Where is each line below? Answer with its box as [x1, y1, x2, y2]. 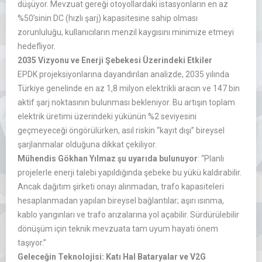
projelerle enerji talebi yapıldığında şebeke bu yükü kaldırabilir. [18, 167, 242, 177]
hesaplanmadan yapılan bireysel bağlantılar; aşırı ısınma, [18, 195, 224, 205]
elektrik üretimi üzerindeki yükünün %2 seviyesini [18, 111, 196, 121]
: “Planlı [198, 153, 224, 163]
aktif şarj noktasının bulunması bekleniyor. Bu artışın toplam [18, 97, 235, 107]
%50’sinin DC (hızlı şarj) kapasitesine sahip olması [18, 13, 198, 23]
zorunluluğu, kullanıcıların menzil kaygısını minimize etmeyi [18, 27, 234, 37]
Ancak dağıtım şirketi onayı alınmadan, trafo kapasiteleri [18, 181, 224, 191]
